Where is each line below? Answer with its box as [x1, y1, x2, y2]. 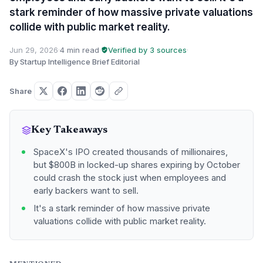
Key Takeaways [31, 125, 107, 136]
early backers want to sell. [33, 185, 139, 196]
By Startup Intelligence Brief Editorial [9, 57, 140, 66]
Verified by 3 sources [108, 45, 187, 55]
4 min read [60, 45, 99, 55]
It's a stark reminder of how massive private [33, 203, 210, 214]
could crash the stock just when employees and [33, 172, 226, 183]
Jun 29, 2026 [9, 45, 58, 55]
